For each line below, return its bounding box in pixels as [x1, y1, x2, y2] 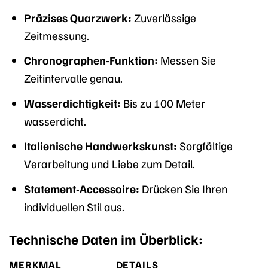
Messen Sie [157, 53, 216, 68]
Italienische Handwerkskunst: [23, 138, 177, 153]
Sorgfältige [176, 138, 233, 153]
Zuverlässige [131, 10, 196, 25]
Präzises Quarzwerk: [23, 10, 132, 25]
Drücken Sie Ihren [139, 181, 227, 196]
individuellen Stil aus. [23, 199, 124, 214]
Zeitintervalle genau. [23, 71, 123, 86]
